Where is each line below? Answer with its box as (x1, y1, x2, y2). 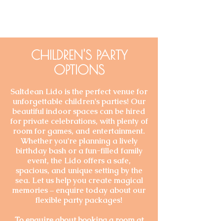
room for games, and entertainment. (13, 125, 145, 136)
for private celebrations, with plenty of (10, 115, 148, 126)
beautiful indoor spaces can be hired (12, 106, 146, 116)
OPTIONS (54, 62, 105, 77)
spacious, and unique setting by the (15, 165, 143, 176)
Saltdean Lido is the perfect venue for (10, 86, 147, 97)
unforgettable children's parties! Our (12, 96, 146, 107)
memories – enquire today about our (12, 184, 146, 195)
